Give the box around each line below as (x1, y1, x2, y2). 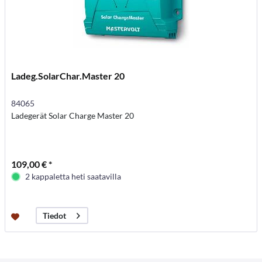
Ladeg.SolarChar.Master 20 (11, 70, 125, 81)
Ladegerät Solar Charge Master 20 (11, 111, 135, 120)
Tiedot (43, 211, 67, 221)
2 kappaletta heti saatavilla (25, 171, 122, 181)
